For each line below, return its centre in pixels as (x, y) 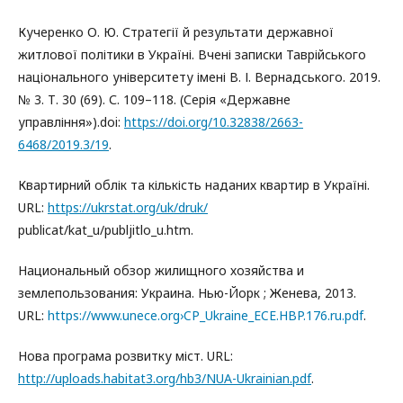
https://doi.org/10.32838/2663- (214, 121)
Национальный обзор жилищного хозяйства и (161, 270)
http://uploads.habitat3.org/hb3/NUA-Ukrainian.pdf (165, 378)
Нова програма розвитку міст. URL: (125, 355)
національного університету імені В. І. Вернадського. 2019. (199, 76)
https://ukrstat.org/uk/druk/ (128, 207)
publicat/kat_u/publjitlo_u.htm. (106, 229)
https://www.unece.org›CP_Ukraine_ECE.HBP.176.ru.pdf (206, 315)
